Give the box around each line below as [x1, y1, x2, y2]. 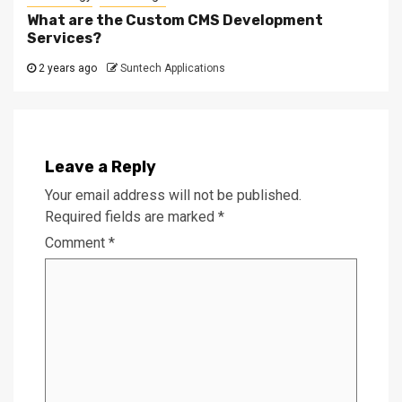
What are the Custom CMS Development [27, 11, 323, 29]
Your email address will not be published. [45, 186, 301, 204]
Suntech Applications [120, 61, 225, 74]
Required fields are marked [45, 207, 218, 225]
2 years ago [36, 61, 97, 74]
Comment [45, 233, 109, 251]
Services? [27, 29, 101, 47]
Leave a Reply [45, 156, 156, 177]
